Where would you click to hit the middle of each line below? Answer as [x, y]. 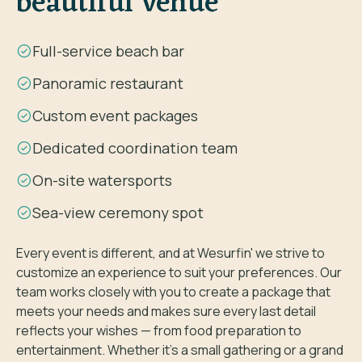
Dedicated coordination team [135, 148]
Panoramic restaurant [108, 83]
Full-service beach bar [108, 51]
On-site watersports [102, 180]
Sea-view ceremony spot [118, 213]
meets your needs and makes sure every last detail [166, 311]
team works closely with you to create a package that [173, 292]
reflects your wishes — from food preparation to [159, 330]
